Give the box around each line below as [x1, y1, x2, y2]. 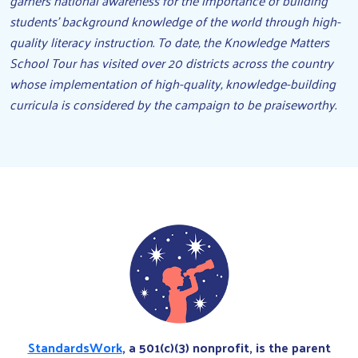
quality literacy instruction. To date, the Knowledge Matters [10, 30, 329, 54]
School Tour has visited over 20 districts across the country [10, 51, 333, 74]
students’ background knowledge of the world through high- [10, 10, 340, 33]
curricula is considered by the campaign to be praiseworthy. [10, 93, 336, 116]
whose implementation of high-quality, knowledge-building [10, 72, 336, 95]
